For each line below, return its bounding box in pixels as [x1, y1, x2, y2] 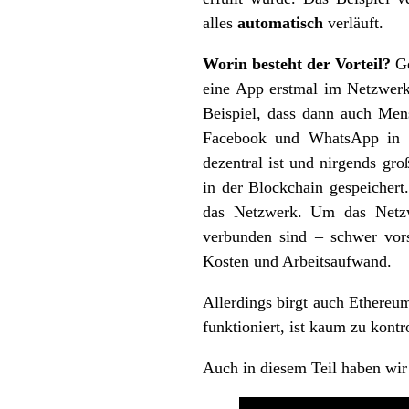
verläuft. [323, 14, 383, 33]
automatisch [237, 14, 323, 33]
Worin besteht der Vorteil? [203, 55, 391, 74]
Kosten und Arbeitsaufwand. [203, 252, 392, 271]
